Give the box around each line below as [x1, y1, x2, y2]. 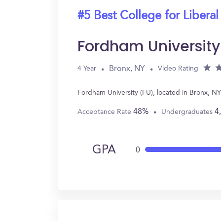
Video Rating [158, 65, 198, 72]
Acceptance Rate [77, 108, 133, 115]
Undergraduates [161, 108, 215, 115]
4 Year [77, 65, 96, 72]
